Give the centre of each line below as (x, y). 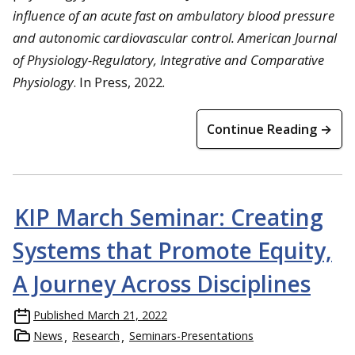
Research (96, 336)
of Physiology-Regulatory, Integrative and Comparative (168, 60)
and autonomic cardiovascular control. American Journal (175, 38)
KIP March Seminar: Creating (169, 218)
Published (59, 315)
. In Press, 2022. (119, 82)
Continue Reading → (269, 130)
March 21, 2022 (127, 315)
